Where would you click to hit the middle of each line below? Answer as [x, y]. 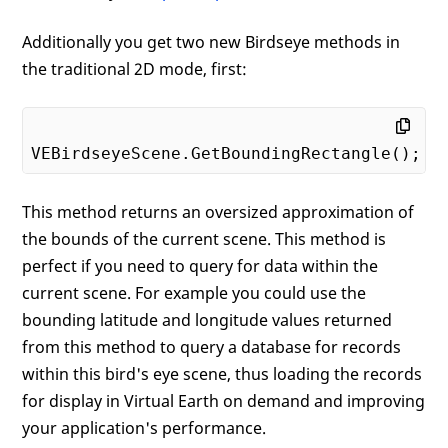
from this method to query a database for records [212, 346]
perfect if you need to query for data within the [200, 265]
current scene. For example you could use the [194, 292]
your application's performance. [144, 427]
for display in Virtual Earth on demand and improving [224, 400]
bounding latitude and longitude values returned [207, 319]
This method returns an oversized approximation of [218, 211]
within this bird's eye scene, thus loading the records [222, 373]
